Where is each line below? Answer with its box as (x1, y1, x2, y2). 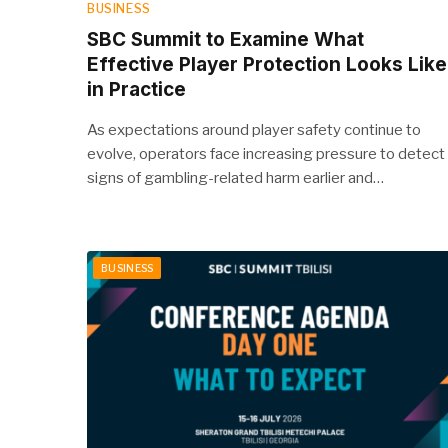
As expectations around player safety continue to (87, 120, 421, 139)
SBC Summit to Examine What (87, 27, 364, 51)
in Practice (87, 77, 186, 101)
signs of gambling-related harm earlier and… (87, 168, 384, 187)
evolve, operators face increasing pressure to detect (87, 144, 445, 163)
